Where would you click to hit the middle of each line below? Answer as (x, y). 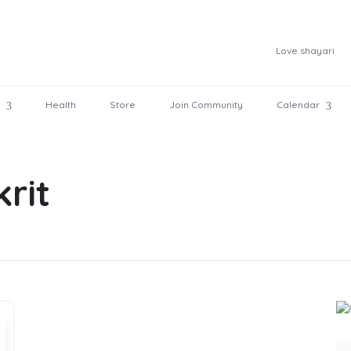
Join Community (206, 105)
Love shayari (305, 51)
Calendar (298, 105)
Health (61, 105)
